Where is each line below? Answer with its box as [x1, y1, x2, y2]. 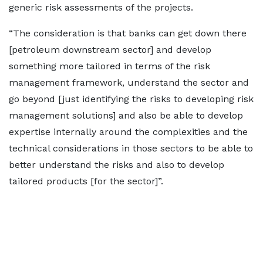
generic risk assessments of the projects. [9, 2, 193, 14]
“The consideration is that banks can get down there [9, 28, 247, 39]
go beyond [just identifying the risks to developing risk [9, 93, 254, 105]
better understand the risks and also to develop [9, 159, 224, 171]
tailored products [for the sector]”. [9, 176, 163, 187]
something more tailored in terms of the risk [9, 60, 210, 72]
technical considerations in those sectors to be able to [9, 143, 253, 154]
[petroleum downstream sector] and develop [9, 44, 211, 56]
